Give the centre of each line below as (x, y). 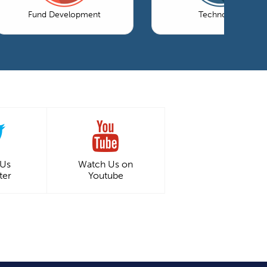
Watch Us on (105, 164)
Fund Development (64, 14)
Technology (221, 14)
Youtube (105, 175)
